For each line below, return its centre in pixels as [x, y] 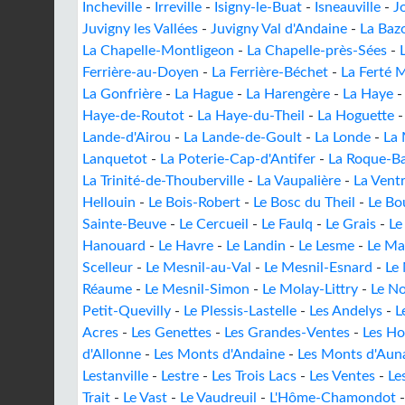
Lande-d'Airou [127, 137]
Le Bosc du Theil [304, 202]
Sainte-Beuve [124, 224]
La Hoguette [356, 116]
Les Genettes [171, 333]
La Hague [204, 94]
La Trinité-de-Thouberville [163, 181]
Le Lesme [326, 246]
